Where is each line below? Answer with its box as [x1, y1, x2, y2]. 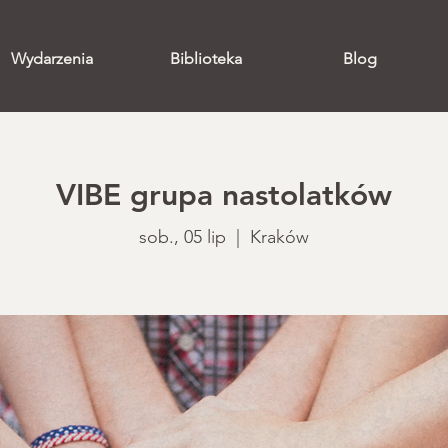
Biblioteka [169, 49, 242, 68]
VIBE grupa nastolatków [56, 177, 392, 213]
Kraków [250, 226, 309, 248]
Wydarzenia [10, 49, 93, 68]
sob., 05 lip [139, 226, 226, 248]
